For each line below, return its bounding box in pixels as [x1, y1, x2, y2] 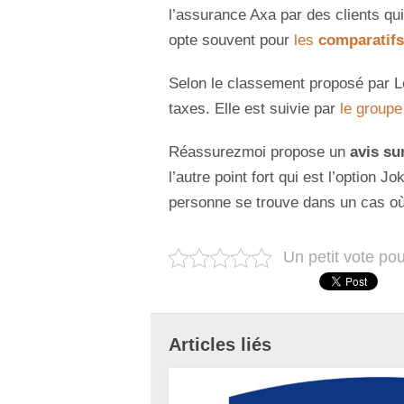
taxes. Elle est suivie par [169, 100, 340, 118]
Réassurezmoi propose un [169, 143, 350, 161]
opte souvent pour [169, 32, 294, 50]
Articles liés [169, 335, 271, 355]
